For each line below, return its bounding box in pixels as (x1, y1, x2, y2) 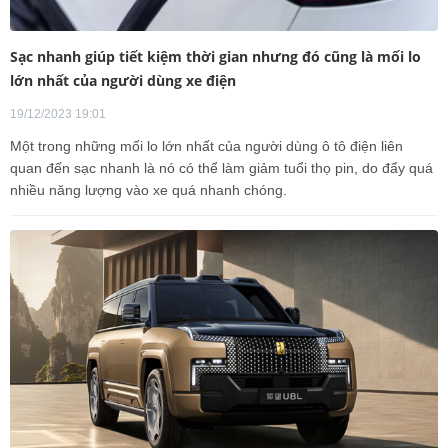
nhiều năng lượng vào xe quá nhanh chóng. (10, 181, 287, 198)
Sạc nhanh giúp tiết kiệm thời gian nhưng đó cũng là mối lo (10, 46, 421, 66)
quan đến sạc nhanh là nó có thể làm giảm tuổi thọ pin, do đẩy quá (10, 159, 433, 176)
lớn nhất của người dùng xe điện (10, 70, 236, 90)
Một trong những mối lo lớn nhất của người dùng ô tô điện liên (10, 137, 403, 154)
